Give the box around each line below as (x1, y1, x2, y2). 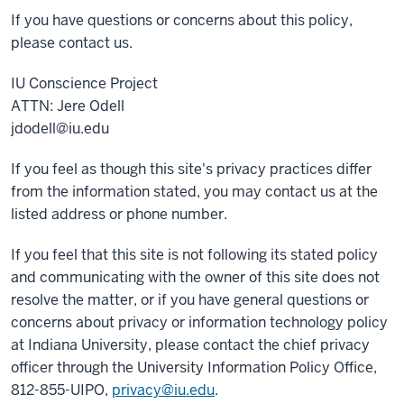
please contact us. (11, 33, 133, 52)
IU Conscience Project (11, 74, 158, 93)
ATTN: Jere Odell (11, 96, 124, 115)
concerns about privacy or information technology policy (11, 313, 388, 332)
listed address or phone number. (11, 205, 227, 224)
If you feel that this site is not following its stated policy (11, 245, 378, 264)
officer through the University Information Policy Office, (11, 358, 377, 377)
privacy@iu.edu (112, 381, 215, 399)
